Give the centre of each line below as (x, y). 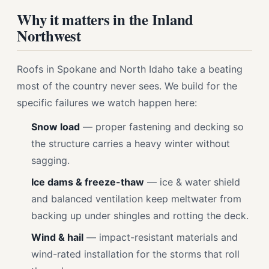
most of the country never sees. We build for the (127, 86)
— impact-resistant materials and (161, 237)
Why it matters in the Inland (105, 19)
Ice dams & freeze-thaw (88, 182)
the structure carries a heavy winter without (131, 144)
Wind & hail (57, 237)
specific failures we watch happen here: (107, 103)
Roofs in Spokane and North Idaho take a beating (130, 69)
